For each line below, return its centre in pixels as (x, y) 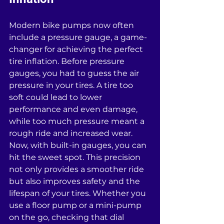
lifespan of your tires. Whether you (78, 193)
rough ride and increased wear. (72, 133)
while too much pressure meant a (78, 121)
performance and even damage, (74, 109)
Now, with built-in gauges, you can (79, 145)
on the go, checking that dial (67, 217)
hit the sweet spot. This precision (76, 157)
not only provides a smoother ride (77, 169)
